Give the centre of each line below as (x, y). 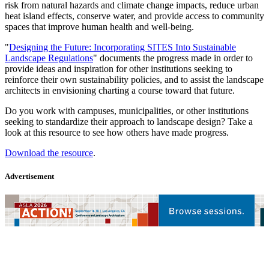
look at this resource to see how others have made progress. (118, 132)
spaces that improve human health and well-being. (101, 26)
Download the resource (49, 153)
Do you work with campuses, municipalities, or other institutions (127, 110)
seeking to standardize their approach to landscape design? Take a (129, 121)
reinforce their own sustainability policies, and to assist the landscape (134, 79)
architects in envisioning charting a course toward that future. (122, 90)
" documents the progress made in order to (173, 58)
